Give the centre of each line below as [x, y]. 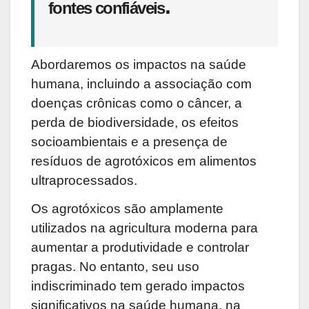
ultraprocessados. [84, 181]
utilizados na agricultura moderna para [144, 228]
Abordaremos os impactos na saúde [139, 65]
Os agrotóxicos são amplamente [127, 209]
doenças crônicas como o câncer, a [137, 103]
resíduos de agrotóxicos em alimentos [144, 161]
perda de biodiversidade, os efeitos [135, 123]
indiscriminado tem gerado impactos [138, 286]
